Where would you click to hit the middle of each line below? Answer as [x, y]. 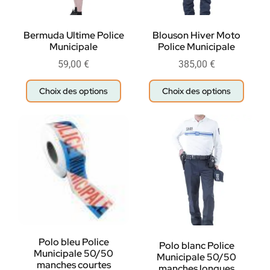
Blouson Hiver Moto [196, 36]
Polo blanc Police [196, 246]
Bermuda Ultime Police [74, 36]
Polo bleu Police [74, 242]
